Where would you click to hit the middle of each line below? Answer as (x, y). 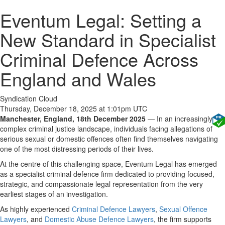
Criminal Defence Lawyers (114, 209)
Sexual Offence (183, 209)
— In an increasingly (179, 119)
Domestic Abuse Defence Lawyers (99, 219)
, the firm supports (183, 219)
